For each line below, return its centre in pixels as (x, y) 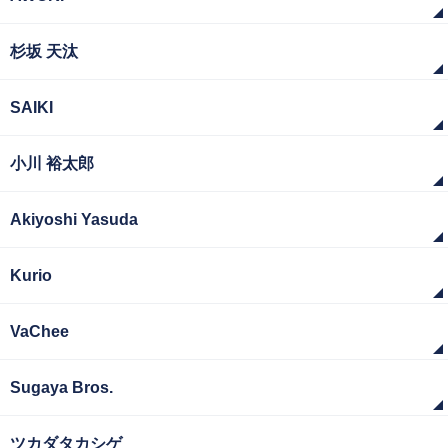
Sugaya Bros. (61, 387)
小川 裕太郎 (52, 163)
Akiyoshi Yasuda (74, 219)
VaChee (39, 331)
